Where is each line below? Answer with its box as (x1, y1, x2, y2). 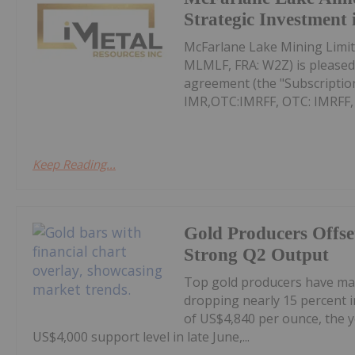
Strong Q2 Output (184, 244, 330, 265)
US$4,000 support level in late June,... (32, 327, 250, 345)
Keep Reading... (32, 155, 116, 172)
